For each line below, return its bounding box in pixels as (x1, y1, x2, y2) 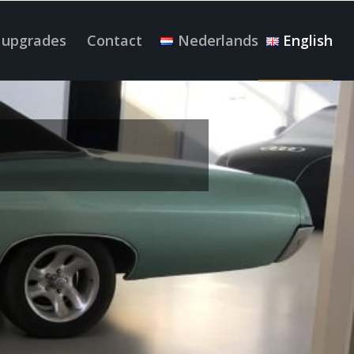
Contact (87, 31, 143, 50)
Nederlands (177, 31, 258, 50)
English (283, 31, 333, 50)
